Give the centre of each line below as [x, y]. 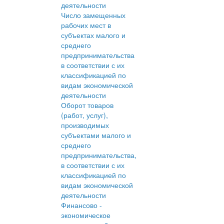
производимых [85, 125]
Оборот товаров [87, 105]
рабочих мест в [86, 25]
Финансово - [81, 205]
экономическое [86, 215]
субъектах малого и [93, 35]
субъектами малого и [96, 135]
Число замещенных [93, 15]
